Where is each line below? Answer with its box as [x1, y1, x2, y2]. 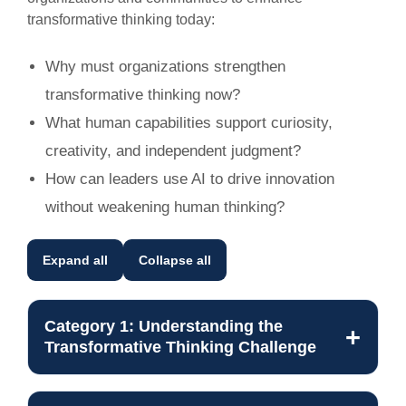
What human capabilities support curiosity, [45, 114, 333, 132]
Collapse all [139, 253, 211, 268]
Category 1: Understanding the [44, 317, 283, 336]
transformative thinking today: [27, 12, 218, 28]
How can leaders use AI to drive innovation [45, 170, 334, 188]
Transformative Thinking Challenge [44, 338, 316, 357]
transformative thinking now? [45, 86, 240, 104]
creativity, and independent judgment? [45, 142, 301, 160]
